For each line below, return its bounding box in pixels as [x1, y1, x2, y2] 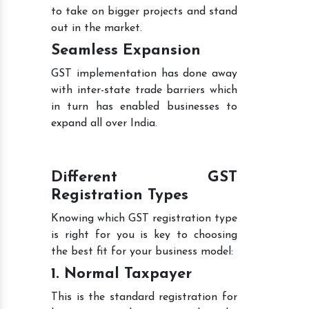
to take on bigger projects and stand [51, 6, 237, 17]
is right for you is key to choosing [51, 229, 237, 241]
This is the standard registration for [51, 291, 237, 303]
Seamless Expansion [51, 42, 201, 59]
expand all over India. [51, 117, 157, 129]
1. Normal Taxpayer [51, 266, 192, 282]
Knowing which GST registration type [51, 212, 237, 224]
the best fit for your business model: [51, 246, 233, 257]
